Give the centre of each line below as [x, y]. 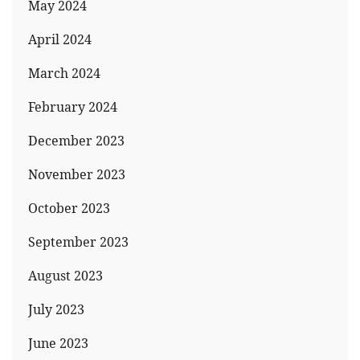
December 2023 [76, 141]
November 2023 [77, 175]
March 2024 [64, 74]
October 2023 [69, 209]
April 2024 [60, 40]
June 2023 [58, 344]
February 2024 [73, 107]
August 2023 [65, 276]
